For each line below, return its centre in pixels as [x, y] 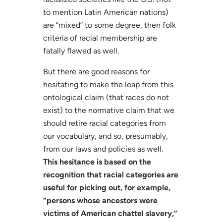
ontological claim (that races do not [106, 97]
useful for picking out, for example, [107, 187]
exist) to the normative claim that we [109, 110]
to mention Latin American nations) [106, 12]
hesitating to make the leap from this [108, 84]
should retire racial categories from [104, 123]
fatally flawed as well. [81, 51]
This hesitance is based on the [97, 162]
